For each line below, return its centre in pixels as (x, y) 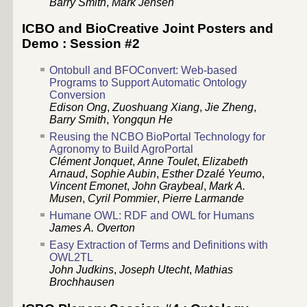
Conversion (77, 95)
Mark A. (227, 186)
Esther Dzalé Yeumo (212, 174)
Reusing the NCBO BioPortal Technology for (157, 137)
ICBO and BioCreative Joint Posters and (148, 29)
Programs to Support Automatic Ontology (148, 83)
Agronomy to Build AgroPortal (121, 149)
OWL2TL (71, 258)
